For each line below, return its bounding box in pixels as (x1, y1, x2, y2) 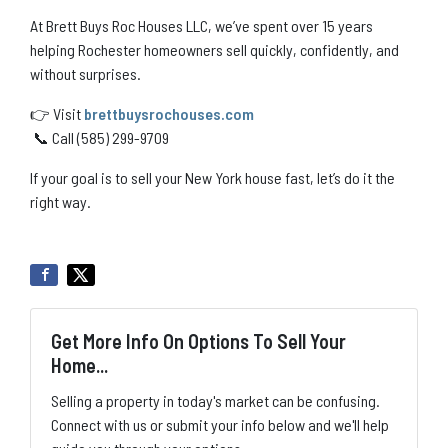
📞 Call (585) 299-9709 (30, 127, 169, 147)
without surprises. (30, 63, 141, 83)
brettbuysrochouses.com (84, 103, 254, 123)
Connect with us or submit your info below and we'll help (51, 414, 389, 434)
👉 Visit (30, 103, 84, 123)
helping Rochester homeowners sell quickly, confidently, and (30, 39, 399, 59)
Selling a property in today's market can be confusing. (51, 390, 380, 410)
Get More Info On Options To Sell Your (51, 328, 346, 353)
